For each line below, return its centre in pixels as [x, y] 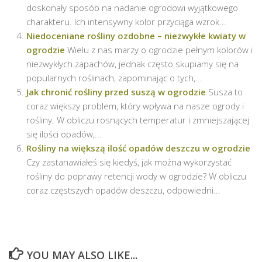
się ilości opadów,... [64, 134]
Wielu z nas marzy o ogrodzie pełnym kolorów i [160, 49]
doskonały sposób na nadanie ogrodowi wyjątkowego [132, 7]
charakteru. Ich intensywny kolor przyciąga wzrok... [126, 21]
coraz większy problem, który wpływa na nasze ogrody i [135, 106]
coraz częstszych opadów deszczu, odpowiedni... [123, 190]
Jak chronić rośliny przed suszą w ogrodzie [116, 92]
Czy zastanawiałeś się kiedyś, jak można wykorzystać [129, 162]
